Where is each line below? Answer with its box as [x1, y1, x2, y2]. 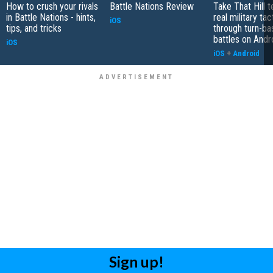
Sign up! [109, 252, 164, 271]
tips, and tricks [6, 22, 62, 34]
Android [233, 48, 260, 58]
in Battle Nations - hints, [6, 11, 96, 23]
